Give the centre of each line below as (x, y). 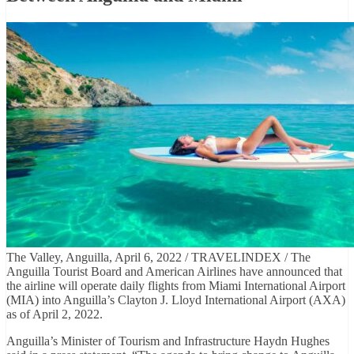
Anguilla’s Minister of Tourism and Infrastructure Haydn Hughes (168, 341)
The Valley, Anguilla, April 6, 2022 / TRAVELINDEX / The (158, 257)
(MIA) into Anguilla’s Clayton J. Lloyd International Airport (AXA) (176, 299)
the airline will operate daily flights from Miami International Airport (176, 285)
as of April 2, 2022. (55, 314)
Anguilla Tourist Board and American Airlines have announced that (174, 271)
